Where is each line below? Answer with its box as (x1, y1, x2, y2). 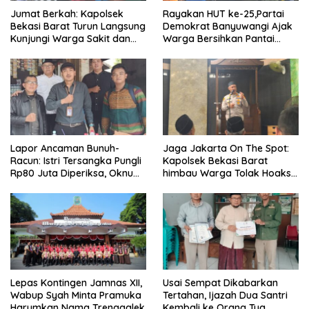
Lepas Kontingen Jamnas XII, (10, 276, 142, 289)
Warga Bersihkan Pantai (163, 32, 275, 46)
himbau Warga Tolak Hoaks (163, 166, 291, 179)
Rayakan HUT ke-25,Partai (163, 8, 284, 21)
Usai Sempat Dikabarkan (163, 276, 278, 289)
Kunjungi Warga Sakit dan (10, 32, 130, 46)
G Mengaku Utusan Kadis (10, 179, 125, 192)
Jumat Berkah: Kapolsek (10, 8, 123, 21)
